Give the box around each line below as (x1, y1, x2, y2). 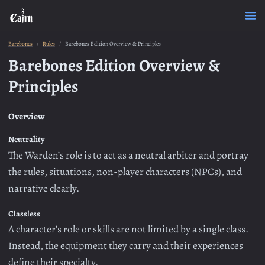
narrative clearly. (8, 180, 79, 195)
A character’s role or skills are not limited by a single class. (8, 222, 248, 237)
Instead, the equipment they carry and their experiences (8, 238, 243, 253)
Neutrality (8, 134, 45, 146)
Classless (8, 208, 40, 219)
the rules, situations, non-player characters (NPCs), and (8, 164, 242, 179)
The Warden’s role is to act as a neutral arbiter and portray (8, 147, 248, 162)
